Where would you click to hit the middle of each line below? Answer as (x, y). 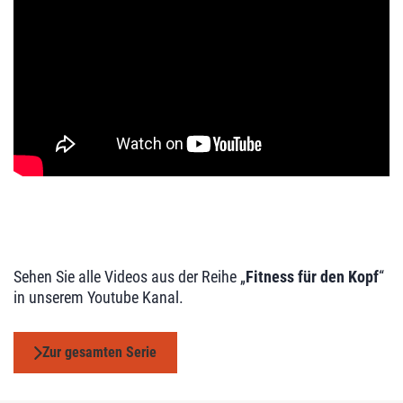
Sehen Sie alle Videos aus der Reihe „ (130, 277)
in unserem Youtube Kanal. (99, 298)
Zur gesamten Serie (99, 353)
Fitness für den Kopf (312, 277)
